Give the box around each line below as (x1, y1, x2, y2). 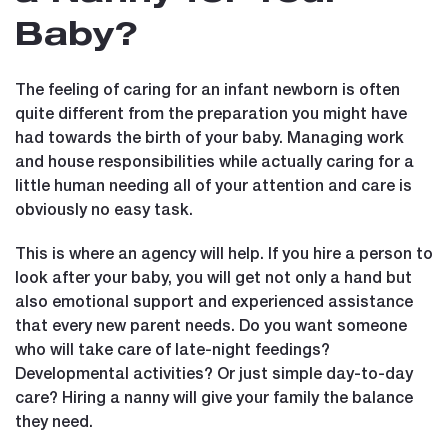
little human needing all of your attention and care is (15, 174, 412, 194)
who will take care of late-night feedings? (15, 338, 330, 358)
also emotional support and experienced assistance (15, 290, 413, 310)
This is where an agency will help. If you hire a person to (15, 242, 433, 262)
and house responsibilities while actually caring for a (15, 150, 414, 170)
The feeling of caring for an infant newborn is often (15, 78, 400, 98)
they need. (15, 410, 93, 430)
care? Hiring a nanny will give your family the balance (15, 386, 413, 406)
